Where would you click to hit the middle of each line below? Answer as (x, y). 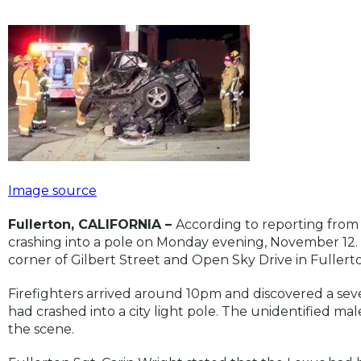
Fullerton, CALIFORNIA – (92, 224)
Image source (52, 190)
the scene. (41, 329)
